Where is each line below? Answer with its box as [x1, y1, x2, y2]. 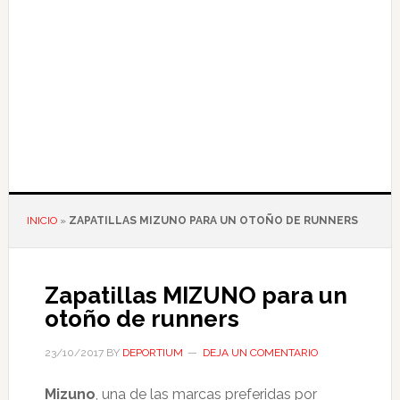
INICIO [26, 214, 57, 227]
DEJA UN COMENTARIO [202, 346, 318, 359]
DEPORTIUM [121, 346, 183, 359]
